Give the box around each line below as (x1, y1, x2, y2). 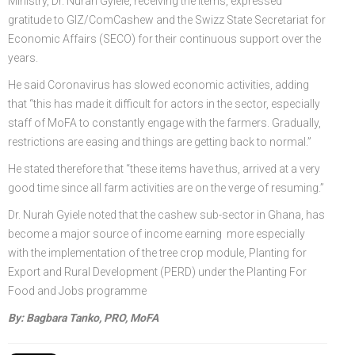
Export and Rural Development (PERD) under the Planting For (8, 265, 307, 279)
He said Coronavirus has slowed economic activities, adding (8, 78, 309, 92)
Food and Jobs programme (8, 284, 149, 298)
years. (8, 52, 38, 65)
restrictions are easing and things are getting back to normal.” (8, 136, 311, 149)
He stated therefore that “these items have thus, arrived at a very (8, 162, 320, 176)
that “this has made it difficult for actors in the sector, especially (8, 97, 320, 111)
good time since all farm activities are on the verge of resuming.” (8, 181, 324, 195)
